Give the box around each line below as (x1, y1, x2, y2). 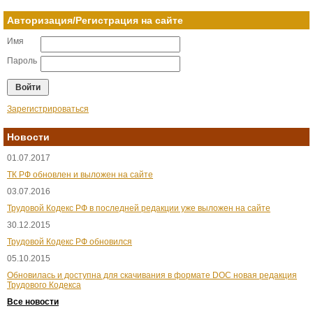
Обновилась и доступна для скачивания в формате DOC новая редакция (7, 270, 297, 280)
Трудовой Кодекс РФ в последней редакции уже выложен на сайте (7, 203, 270, 213)
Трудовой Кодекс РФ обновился (7, 237, 132, 247)
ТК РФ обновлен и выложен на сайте (7, 170, 153, 180)
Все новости (7, 297, 59, 307)
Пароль (7, 56, 37, 66)
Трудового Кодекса (7, 280, 81, 290)
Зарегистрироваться (7, 104, 89, 114)
